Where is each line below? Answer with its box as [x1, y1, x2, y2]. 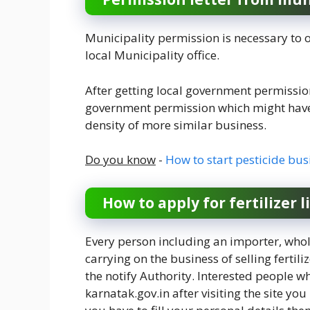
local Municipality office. [85, 47, 219, 64]
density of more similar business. [85, 116, 266, 133]
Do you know [85, 152, 156, 168]
